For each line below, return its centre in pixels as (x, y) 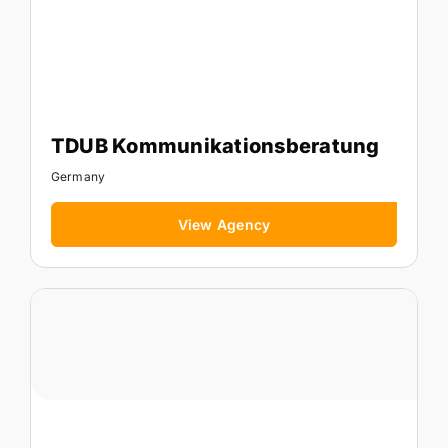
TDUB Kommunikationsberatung (215, 145)
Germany (78, 176)
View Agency (224, 224)
